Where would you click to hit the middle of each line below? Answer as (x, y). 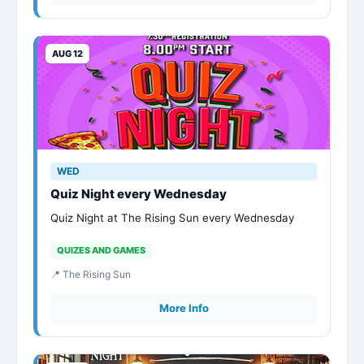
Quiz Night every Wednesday (139, 194)
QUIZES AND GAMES (101, 250)
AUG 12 (67, 54)
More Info (184, 308)
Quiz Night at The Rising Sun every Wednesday (172, 218)
